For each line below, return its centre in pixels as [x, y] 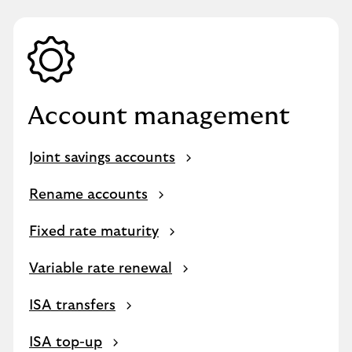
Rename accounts [88, 195]
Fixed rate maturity [94, 232]
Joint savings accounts [102, 158]
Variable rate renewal [101, 269]
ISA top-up [66, 343]
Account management [159, 116]
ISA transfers [72, 306]
